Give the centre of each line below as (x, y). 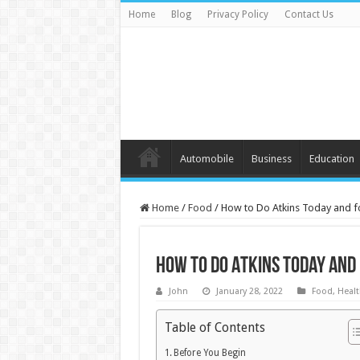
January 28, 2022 (249, 291)
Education (331, 159)
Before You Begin (209, 353)
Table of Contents (215, 327)
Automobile (207, 159)
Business (271, 159)
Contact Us (309, 14)
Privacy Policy (237, 14)
